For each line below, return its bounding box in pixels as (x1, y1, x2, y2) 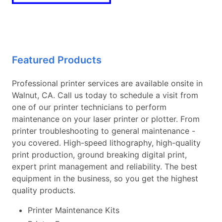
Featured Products (12, 54, 102, 66)
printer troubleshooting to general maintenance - (12, 125, 195, 136)
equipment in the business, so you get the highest (12, 173, 198, 183)
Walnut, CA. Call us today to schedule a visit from (12, 90, 198, 100)
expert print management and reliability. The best (12, 161, 197, 171)
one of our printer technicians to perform (12, 102, 166, 112)
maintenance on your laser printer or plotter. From (12, 113, 200, 124)
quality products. (12, 185, 75, 195)
